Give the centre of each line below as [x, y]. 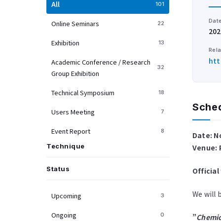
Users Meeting [73, 111]
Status [58, 168]
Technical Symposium [83, 92]
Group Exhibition [75, 73]
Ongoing [64, 215]
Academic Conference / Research [101, 62]
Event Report [71, 131]
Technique [66, 146]
